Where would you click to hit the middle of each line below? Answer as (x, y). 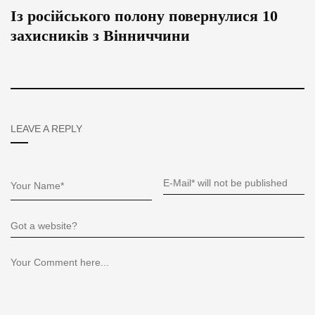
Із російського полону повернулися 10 (144, 16)
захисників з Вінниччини (100, 36)
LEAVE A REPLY (46, 129)
